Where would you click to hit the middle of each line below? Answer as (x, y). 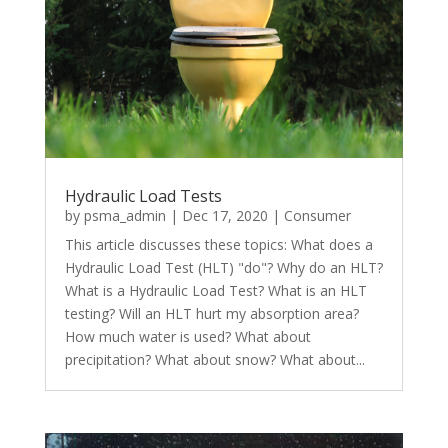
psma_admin (124, 216)
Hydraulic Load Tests (143, 196)
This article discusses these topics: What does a (218, 245)
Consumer (317, 216)
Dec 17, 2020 (224, 216)
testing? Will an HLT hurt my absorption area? (211, 314)
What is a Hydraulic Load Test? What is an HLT (215, 291)
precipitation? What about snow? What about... (214, 360)
